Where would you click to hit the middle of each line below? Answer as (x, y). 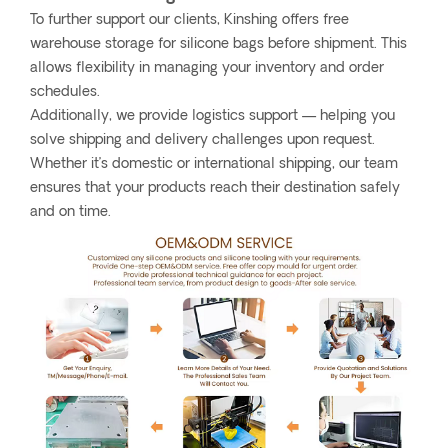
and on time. (70, 213)
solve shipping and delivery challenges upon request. (202, 141)
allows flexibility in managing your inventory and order (207, 69)
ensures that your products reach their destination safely (215, 189)
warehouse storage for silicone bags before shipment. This (218, 45)
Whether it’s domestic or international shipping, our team (214, 165)
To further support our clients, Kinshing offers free (189, 21)
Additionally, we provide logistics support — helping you (212, 117)
